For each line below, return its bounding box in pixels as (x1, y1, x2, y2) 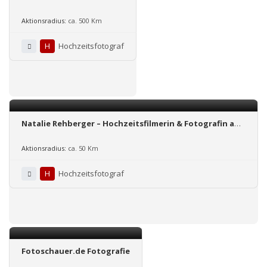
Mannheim (21, 129, 64, 140)
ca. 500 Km (68, 15, 102, 25)
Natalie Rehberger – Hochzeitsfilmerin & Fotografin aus (21, 117, 244, 129)
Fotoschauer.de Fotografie (21, 245, 130, 256)
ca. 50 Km (68, 143, 98, 153)
